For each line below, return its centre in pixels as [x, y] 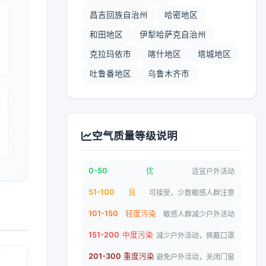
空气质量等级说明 [135, 136]
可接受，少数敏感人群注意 [192, 192]
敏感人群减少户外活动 [199, 214]
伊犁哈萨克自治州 [173, 34]
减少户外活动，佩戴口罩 [195, 235]
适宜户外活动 [213, 171]
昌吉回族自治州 [119, 15]
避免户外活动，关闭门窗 [195, 256]
